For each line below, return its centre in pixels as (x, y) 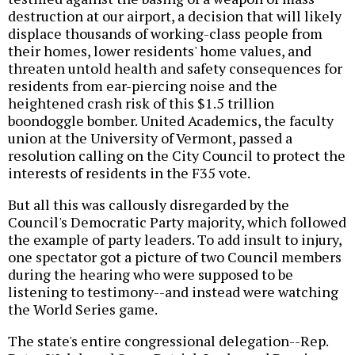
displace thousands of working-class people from (165, 34)
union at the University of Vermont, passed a (150, 138)
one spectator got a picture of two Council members (175, 257)
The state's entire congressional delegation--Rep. (168, 341)
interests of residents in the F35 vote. (129, 173)
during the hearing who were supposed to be (151, 275)
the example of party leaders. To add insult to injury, (175, 240)
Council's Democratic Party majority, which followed (177, 222)
